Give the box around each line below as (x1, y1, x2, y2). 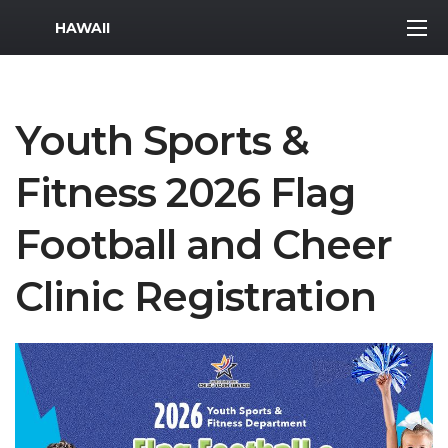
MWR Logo (14, 13, 103, 33)
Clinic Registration (15, 272, 376, 321)
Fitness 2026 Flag (15, 168, 355, 217)
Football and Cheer (15, 220, 392, 269)
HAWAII (55, 18, 110, 37)
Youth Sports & (15, 116, 309, 165)
